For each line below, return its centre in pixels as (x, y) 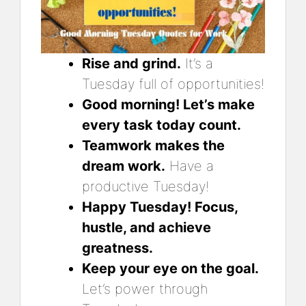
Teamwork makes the (153, 145)
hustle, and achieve (147, 227)
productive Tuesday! (145, 186)
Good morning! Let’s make (168, 104)
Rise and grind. (131, 63)
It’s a (197, 63)
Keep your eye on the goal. (170, 268)
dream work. (124, 166)
